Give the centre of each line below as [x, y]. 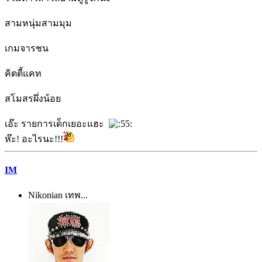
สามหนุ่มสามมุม [38, 23]
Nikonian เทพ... [58, 195]
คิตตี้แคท [23, 74]
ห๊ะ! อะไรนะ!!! [34, 139]
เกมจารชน [27, 49]
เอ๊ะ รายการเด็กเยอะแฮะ [57, 124]
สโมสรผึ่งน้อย [33, 99]
